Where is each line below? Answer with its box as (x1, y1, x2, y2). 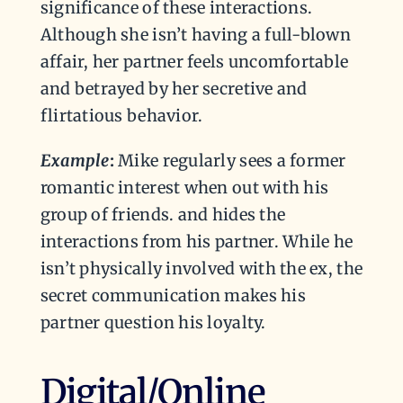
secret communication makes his (40, 285, 306, 307)
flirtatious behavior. (40, 105, 203, 127)
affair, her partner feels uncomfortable (40, 51, 349, 73)
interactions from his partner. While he (40, 231, 354, 253)
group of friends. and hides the (40, 204, 286, 226)
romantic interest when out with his (40, 177, 329, 199)
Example (40, 150, 110, 172)
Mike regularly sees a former (113, 150, 346, 172)
